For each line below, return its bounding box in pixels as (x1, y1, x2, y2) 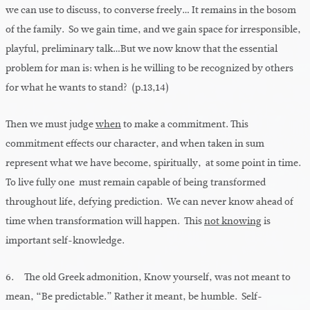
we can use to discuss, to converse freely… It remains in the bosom (6, 3, 296, 18)
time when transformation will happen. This (6, 214, 204, 229)
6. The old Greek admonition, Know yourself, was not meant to (6, 270, 291, 285)
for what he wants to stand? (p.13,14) (6, 80, 169, 95)
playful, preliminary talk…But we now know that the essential (6, 42, 277, 57)
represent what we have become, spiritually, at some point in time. (6, 156, 303, 171)
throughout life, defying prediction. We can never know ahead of (6, 194, 293, 210)
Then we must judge (6, 117, 95, 132)
